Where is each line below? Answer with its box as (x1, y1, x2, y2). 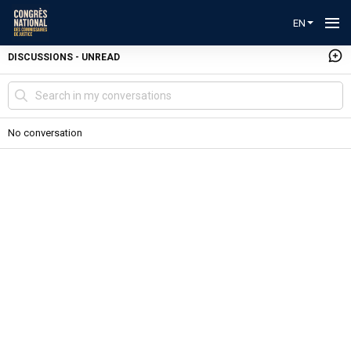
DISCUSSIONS (8, 51, 73, 63)
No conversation (8, 127, 82, 139)
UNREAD (81, 51, 120, 63)
